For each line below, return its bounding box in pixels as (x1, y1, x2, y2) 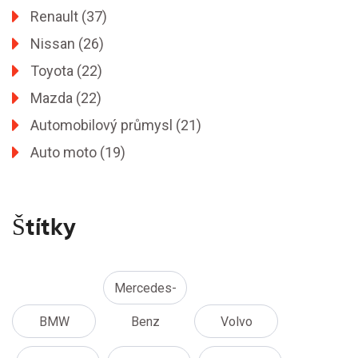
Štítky (12, 212, 76, 242)
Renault (30, 8, 82, 26)
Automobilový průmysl (30, 117, 176, 134)
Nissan (30, 35, 78, 53)
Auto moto (30, 144, 100, 161)
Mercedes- (113, 280, 177, 296)
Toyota (30, 62, 77, 80)
